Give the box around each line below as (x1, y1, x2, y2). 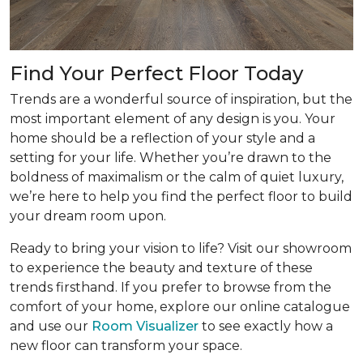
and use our (10, 318, 92, 334)
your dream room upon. (10, 208, 166, 224)
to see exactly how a (199, 318, 333, 334)
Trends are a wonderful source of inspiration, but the (10, 92, 352, 107)
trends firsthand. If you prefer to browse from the (10, 280, 331, 295)
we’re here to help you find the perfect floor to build (10, 189, 352, 204)
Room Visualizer (92, 318, 199, 334)
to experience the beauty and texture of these (10, 260, 313, 275)
